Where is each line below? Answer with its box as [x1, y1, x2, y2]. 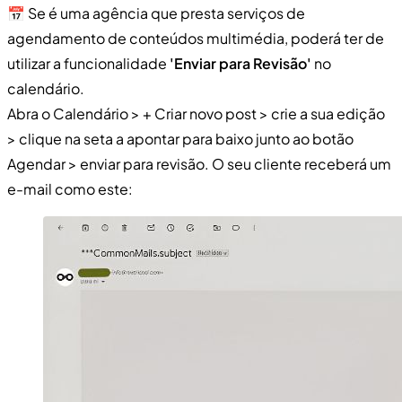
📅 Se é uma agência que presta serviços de [7, 3, 305, 22]
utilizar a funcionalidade [7, 53, 170, 73]
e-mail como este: [7, 179, 133, 198]
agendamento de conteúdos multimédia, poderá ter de [7, 28, 384, 48]
